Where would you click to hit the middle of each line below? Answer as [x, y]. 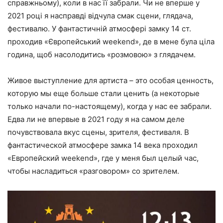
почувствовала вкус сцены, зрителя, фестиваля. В [98, 132]
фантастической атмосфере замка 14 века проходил [103, 145]
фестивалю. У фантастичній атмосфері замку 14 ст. [99, 28]
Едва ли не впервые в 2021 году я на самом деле [96, 119]
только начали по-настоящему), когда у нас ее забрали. [110, 106]
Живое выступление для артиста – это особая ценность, [111, 80]
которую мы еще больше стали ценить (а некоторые [104, 93]
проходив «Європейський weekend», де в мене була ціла [111, 41]
